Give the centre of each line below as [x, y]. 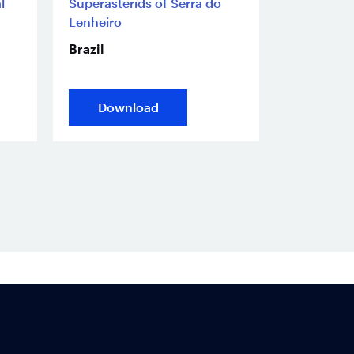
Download [128, 107]
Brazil [86, 49]
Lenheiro [95, 22]
